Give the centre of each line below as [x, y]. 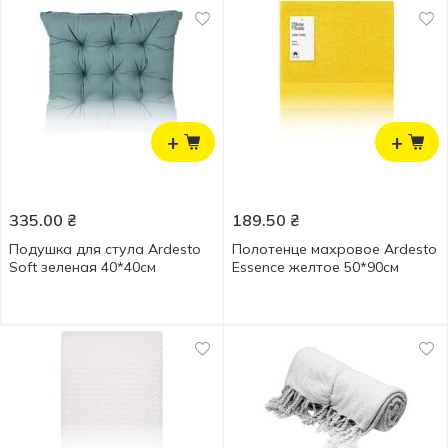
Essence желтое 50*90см [315, 267]
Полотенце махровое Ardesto [334, 249]
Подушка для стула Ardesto [105, 249]
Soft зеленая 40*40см [82, 267]
